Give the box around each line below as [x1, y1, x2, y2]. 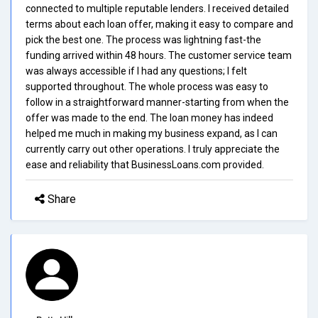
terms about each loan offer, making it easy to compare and [26, 18, 293, 30]
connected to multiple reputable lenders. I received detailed [26, 2, 289, 14]
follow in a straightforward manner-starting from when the [26, 96, 289, 108]
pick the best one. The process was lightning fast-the [26, 33, 261, 45]
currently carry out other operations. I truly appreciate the [26, 143, 280, 155]
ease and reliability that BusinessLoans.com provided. [26, 158, 264, 170]
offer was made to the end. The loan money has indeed [26, 111, 273, 124]
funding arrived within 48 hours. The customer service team [26, 49, 292, 61]
